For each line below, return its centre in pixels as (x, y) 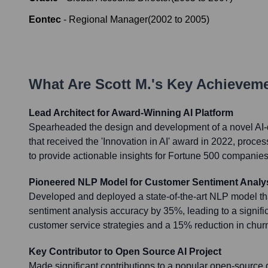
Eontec (45, 20)
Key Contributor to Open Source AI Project (125, 252)
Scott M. (123, 84)
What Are (62, 84)
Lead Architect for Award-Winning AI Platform (131, 113)
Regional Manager (108, 20)
